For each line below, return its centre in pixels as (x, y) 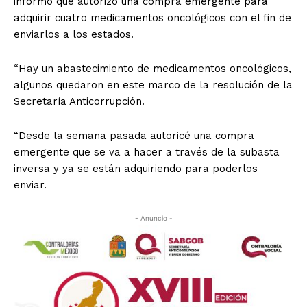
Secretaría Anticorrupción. (79, 102)
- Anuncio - (153, 218)
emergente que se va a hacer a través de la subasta (147, 152)
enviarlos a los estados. (74, 35)
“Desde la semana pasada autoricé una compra (134, 136)
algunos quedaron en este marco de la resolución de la (153, 85)
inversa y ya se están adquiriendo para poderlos (136, 169)
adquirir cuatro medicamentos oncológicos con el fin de (152, 18)
